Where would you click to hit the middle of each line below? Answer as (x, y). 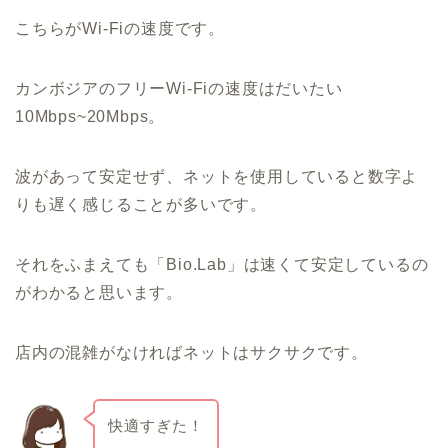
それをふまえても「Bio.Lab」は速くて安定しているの (222, 265)
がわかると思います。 (99, 293)
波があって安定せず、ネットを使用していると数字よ (217, 177)
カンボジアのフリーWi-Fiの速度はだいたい (187, 89)
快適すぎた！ (155, 425)
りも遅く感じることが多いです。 (141, 205)
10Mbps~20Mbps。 (90, 117)
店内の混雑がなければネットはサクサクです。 (191, 353)
